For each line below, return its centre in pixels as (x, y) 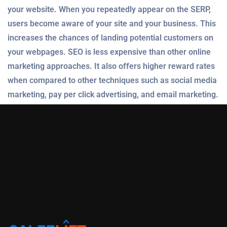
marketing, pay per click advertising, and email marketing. (113, 94)
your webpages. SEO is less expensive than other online (109, 52)
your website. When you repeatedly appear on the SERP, (109, 9)
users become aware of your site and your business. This (112, 23)
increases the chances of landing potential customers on (110, 37)
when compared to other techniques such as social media (112, 80)
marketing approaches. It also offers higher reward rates (111, 66)
